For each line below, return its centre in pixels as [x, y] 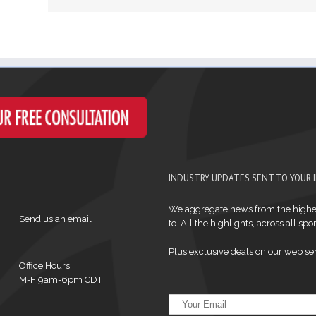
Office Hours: [45, 266]
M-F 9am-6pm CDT [60, 280]
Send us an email [55, 219]
